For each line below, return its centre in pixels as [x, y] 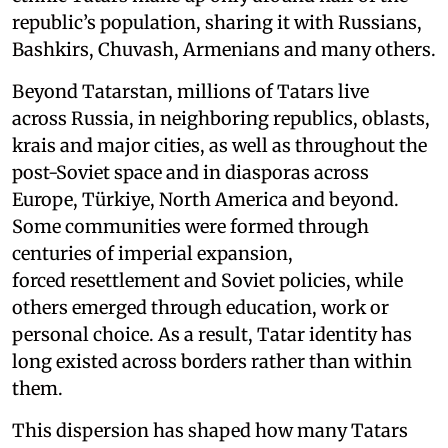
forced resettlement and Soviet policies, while [207, 280]
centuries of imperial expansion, [152, 253]
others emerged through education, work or [200, 307]
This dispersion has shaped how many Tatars [210, 430]
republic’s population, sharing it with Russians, [217, 22]
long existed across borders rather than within [212, 361]
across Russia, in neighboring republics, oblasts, [221, 118]
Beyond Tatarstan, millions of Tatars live [190, 91]
